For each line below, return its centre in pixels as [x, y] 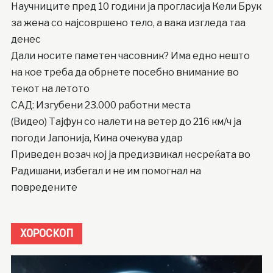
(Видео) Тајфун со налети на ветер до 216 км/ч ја [126, 122]
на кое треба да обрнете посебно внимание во [125, 73]
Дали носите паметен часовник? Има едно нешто [130, 56]
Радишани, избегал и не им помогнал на [106, 171]
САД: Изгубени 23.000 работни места [101, 105]
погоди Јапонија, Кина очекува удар [97, 138]
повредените [44, 188]
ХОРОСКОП [46, 233]
